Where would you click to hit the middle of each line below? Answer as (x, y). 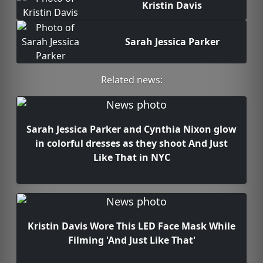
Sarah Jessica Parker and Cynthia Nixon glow (131, 129)
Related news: (131, 80)
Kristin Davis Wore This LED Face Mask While (131, 226)
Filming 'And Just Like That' (131, 240)
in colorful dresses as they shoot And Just (131, 143)
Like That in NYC (131, 157)
